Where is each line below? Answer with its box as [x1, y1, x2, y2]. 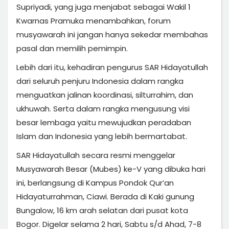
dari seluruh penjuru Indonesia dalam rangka [16, 75, 184, 86]
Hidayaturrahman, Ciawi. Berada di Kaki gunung [16, 191, 194, 202]
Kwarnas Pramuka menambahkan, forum [16, 15, 171, 26]
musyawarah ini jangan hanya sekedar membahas [16, 29, 208, 40]
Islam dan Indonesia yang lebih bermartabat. [16, 130, 187, 142]
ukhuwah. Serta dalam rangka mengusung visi [16, 103, 190, 114]
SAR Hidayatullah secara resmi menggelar [16, 149, 175, 161]
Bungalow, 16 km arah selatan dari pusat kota [16, 204, 188, 216]
